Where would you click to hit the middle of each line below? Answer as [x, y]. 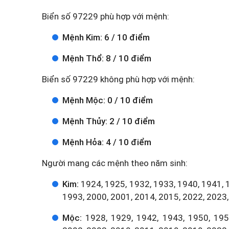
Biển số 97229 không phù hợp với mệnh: [118, 79]
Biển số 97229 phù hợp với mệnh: [106, 16]
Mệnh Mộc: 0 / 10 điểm [108, 100]
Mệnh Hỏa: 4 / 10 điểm [107, 142]
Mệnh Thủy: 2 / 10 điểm [109, 121]
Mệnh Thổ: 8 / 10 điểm [107, 58]
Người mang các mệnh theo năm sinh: [115, 163]
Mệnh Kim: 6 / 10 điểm [106, 37]
